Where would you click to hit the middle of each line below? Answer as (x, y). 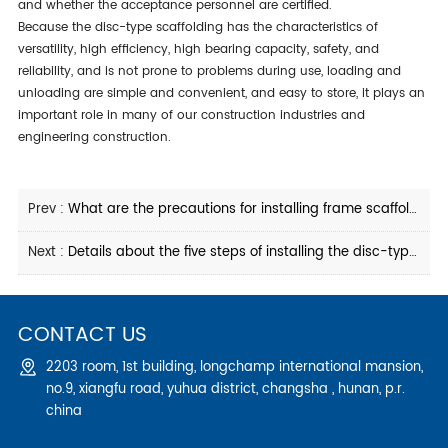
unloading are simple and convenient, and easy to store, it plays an (221, 93)
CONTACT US (82, 335)
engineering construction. (94, 137)
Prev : (47, 209)
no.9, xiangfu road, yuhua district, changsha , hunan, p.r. (225, 389)
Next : (47, 252)
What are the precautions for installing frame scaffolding (238, 209)
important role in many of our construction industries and (191, 115)
